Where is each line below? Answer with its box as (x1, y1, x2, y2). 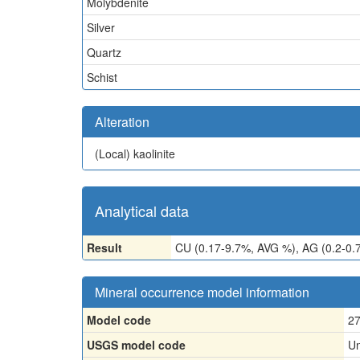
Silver (87, 19, 115, 35)
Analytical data (95, 200, 189, 221)
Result (87, 239, 122, 256)
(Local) (95, 145, 133, 162)
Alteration (95, 112, 149, 131)
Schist (87, 69, 117, 85)
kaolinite (133, 145, 175, 162)
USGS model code (87, 337, 186, 353)
